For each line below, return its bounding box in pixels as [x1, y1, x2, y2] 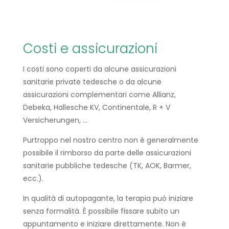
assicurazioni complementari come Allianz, [22, 89, 176, 100]
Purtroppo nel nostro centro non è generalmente [22, 135, 198, 145]
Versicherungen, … [22, 115, 87, 125]
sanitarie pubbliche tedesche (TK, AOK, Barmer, [22, 161, 191, 171]
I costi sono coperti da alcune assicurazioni [22, 64, 176, 74]
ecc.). [22, 173, 43, 184]
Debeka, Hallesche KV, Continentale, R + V [22, 102, 170, 112]
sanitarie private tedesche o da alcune [22, 77, 162, 87]
